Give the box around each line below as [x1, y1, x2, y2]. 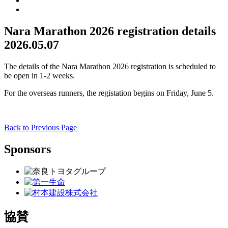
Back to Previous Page [4, 123, 77, 132]
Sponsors [4, 142, 51, 156]
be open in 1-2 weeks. [4, 71, 75, 80]
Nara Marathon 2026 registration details [4, 24, 216, 38]
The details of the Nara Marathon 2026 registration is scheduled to [4, 62, 216, 71]
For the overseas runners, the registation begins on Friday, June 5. [4, 89, 214, 97]
